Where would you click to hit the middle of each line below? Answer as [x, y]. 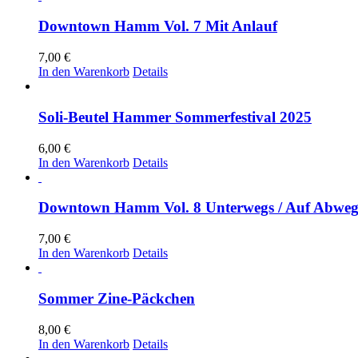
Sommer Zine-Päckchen [117, 298]
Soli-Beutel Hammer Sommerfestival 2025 [175, 117]
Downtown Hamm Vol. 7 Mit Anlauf [158, 26]
